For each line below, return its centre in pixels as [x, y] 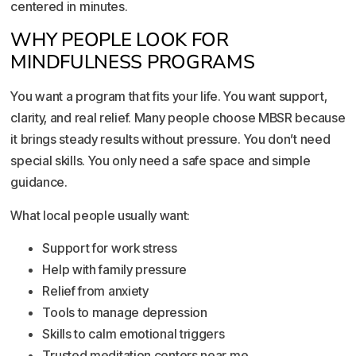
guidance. [39, 182]
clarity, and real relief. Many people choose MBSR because [178, 118]
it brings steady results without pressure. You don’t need [170, 139]
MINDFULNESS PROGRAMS [133, 62]
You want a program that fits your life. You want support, [169, 97]
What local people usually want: [101, 215]
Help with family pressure [114, 270]
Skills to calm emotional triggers [133, 334]
